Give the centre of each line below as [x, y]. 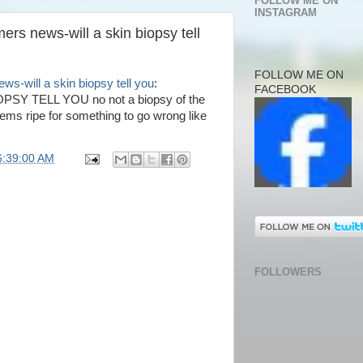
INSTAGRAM [286, 13]
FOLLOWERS [288, 271]
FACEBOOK [285, 89]
